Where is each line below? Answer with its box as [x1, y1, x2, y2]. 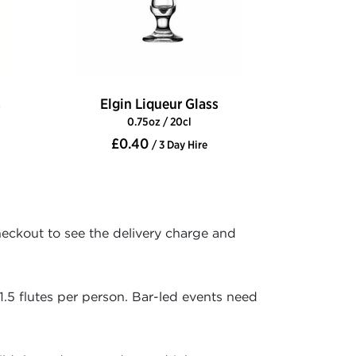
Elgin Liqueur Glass [100, 95, 219, 114]
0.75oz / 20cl [127, 114, 192, 130]
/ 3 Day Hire [152, 137, 207, 153]
